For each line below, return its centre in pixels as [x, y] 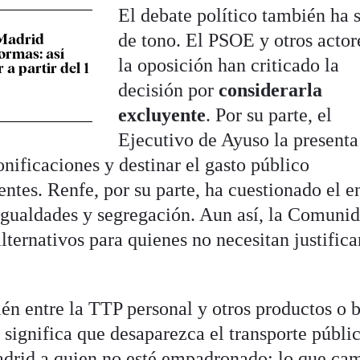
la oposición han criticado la [229, 65]
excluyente [162, 115]
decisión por [166, 90]
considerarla [268, 90]
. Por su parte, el [269, 115]
